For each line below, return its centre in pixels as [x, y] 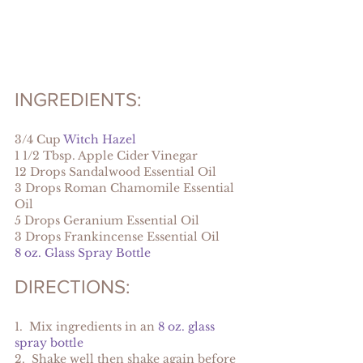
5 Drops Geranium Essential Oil [107, 220]
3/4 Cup [39, 139]
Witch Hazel [100, 139]
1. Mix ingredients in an [86, 326]
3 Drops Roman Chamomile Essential [126, 188]
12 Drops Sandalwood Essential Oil [115, 171]
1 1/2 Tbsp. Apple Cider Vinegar [106, 155]
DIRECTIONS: [73, 286]
